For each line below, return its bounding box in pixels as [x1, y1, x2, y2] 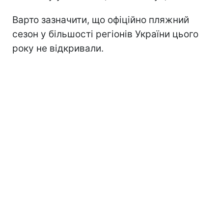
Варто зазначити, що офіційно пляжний [12, 14, 189, 26]
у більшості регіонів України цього [41, 28, 198, 40]
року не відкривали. [12, 42, 104, 54]
